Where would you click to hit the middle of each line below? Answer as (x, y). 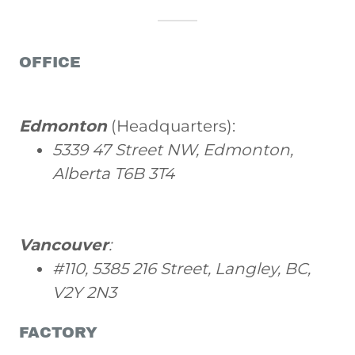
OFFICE (50, 63)
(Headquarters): (173, 126)
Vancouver (64, 245)
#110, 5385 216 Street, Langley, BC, (181, 269)
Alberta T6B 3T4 (113, 174)
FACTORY (58, 333)
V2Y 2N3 (84, 293)
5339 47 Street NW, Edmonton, (173, 150)
